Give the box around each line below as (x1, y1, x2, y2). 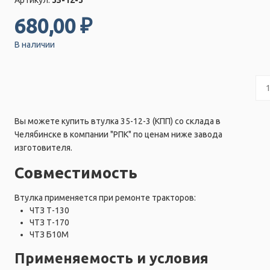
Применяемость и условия (14, 250, 209, 266)
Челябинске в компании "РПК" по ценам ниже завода (14, 129, 222, 139)
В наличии (14, 39, 55, 49)
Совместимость (14, 163, 137, 181)
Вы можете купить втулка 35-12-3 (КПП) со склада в (14, 116, 221, 126)
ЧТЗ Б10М (30, 229, 69, 239)
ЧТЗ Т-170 (30, 217, 69, 227)
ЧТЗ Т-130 (30, 205, 69, 215)
